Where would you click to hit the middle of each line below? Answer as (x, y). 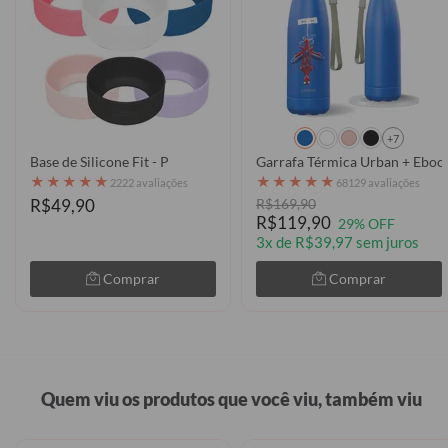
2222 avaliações (149, 182)
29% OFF (366, 224)
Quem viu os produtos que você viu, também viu (231, 399)
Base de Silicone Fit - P (99, 161)
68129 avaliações (378, 182)
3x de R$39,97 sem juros (337, 242)
